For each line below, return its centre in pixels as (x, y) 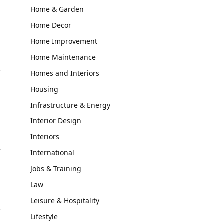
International (52, 153)
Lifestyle (44, 216)
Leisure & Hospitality (65, 200)
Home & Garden (57, 9)
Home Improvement (64, 41)
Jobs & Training (56, 168)
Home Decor (51, 25)
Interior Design (56, 121)
